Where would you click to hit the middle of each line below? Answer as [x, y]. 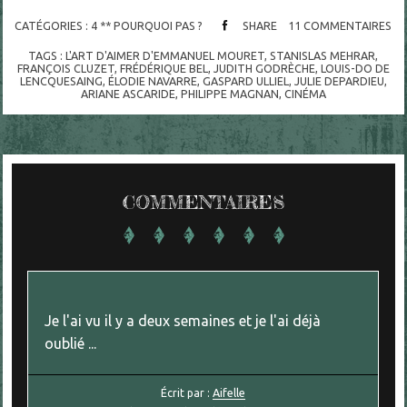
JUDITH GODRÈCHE [264, 68]
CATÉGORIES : [53, 26]
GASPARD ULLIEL [245, 80]
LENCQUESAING [61, 80]
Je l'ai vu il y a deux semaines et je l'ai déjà [183, 321]
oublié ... [71, 344]
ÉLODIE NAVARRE [152, 80]
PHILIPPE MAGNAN [229, 93]
